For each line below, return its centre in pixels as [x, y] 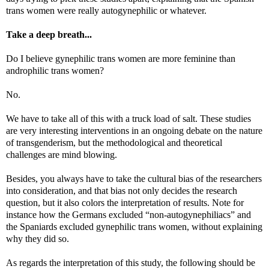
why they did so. [38, 238]
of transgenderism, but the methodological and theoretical [114, 142]
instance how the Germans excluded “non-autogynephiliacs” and [128, 214]
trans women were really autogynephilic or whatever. [106, 10]
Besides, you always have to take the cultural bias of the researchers [134, 178]
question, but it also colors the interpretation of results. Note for [125, 202]
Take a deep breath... [49, 34]
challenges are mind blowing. [62, 154]
